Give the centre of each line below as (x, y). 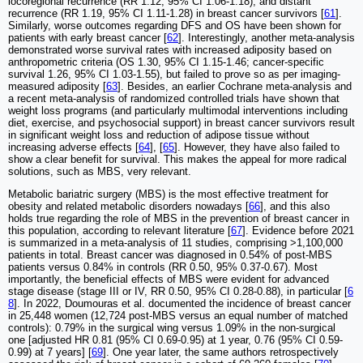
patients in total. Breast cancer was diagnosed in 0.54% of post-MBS (170, 254)
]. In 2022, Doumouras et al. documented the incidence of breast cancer (182, 303)
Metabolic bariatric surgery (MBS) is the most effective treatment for (168, 194)
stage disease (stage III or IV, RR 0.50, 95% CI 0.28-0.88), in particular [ (178, 291)
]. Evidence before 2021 (298, 230)
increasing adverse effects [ (73, 147)
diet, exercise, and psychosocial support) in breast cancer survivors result (181, 122)
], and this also (295, 206)
